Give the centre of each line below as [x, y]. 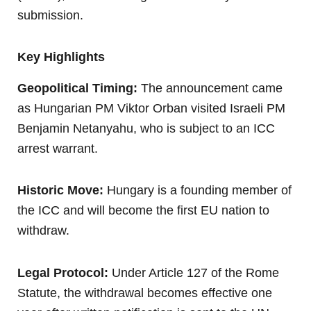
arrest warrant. [58, 148]
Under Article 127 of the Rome [194, 272]
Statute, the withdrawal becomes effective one [145, 293]
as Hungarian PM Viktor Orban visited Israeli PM [151, 108]
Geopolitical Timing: [77, 88]
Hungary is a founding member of [197, 191]
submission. [50, 15]
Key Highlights [61, 57]
